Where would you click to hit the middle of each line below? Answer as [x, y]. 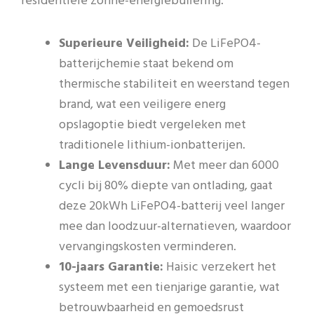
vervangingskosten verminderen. [148, 247]
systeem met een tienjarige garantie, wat [169, 287]
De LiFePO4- [225, 43]
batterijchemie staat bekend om [146, 64]
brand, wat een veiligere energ [142, 104]
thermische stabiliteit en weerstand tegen [174, 84]
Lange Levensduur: [115, 165]
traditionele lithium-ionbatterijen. [152, 145]
